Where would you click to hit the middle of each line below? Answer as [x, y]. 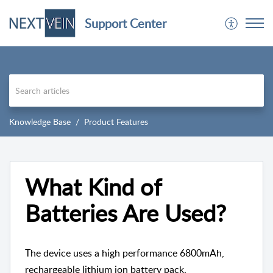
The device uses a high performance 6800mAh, [125, 253]
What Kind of [93, 187]
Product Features [116, 122]
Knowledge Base [40, 122]
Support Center [126, 23]
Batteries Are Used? [126, 213]
